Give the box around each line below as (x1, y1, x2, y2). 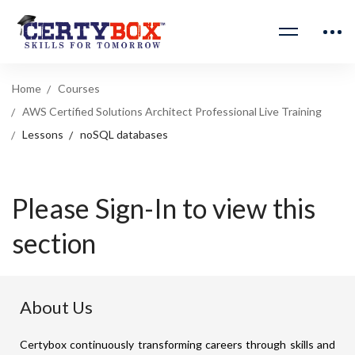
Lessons (22, 128, 63, 141)
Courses (58, 82, 100, 95)
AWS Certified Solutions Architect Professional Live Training (22, 105, 322, 118)
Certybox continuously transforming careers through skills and (20, 337, 335, 351)
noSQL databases (80, 128, 168, 141)
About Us (20, 296, 93, 318)
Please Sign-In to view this (12, 192, 315, 224)
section (12, 227, 96, 259)
